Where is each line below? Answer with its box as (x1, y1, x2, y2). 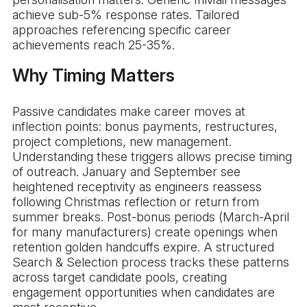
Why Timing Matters (12, 65, 175, 86)
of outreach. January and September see (12, 164, 241, 180)
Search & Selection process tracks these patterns (12, 255, 289, 270)
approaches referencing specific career (12, 23, 231, 38)
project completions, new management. (12, 134, 232, 149)
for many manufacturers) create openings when (12, 225, 278, 240)
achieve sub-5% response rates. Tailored (12, 8, 239, 23)
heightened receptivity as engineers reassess (12, 180, 262, 195)
